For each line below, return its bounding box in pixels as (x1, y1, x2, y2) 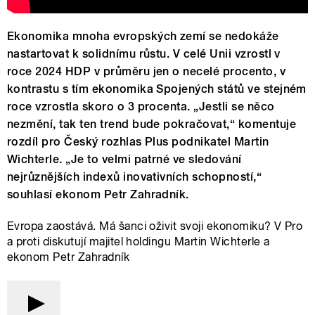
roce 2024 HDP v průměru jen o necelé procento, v (7, 65, 286, 79)
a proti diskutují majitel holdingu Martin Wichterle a (7, 235, 270, 249)
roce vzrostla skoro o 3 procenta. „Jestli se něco (7, 100, 275, 114)
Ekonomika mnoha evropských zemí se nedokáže (7, 30, 279, 44)
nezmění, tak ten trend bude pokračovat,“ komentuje (7, 117, 297, 131)
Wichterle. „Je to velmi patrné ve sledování (7, 153, 242, 167)
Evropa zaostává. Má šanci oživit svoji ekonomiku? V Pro (7, 219, 303, 233)
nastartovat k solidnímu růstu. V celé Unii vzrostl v (7, 47, 281, 61)
